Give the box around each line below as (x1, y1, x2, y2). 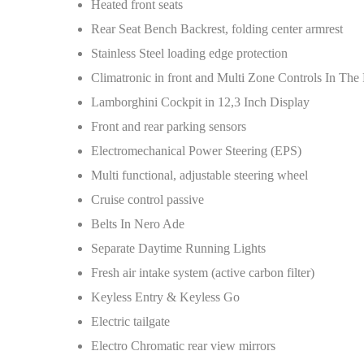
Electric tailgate (91, 314, 170, 328)
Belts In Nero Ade (91, 217, 184, 231)
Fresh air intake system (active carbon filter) (91, 266, 314, 279)
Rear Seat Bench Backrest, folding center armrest (91, 22, 343, 36)
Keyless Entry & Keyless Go (91, 290, 240, 304)
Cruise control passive (91, 193, 204, 206)
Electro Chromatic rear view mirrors (91, 339, 275, 353)
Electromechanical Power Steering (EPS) (91, 144, 301, 158)
